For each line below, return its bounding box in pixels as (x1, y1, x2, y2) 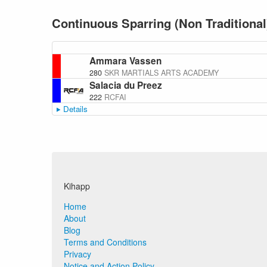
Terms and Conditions (64, 236, 147, 248)
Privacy (64, 248, 91, 260)
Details (63, 103, 88, 114)
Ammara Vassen (89, 54, 162, 67)
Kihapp (64, 180, 90, 192)
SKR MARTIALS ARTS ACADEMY (104, 67, 219, 78)
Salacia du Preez (89, 79, 162, 92)
